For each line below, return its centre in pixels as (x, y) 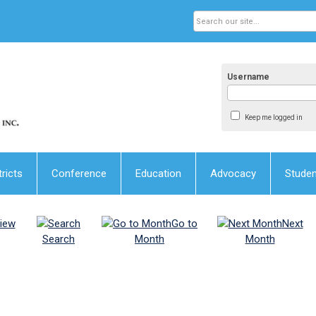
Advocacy (233, 174)
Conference (79, 174)
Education (158, 174)
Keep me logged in (273, 118)
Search (59, 239)
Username (249, 77)
